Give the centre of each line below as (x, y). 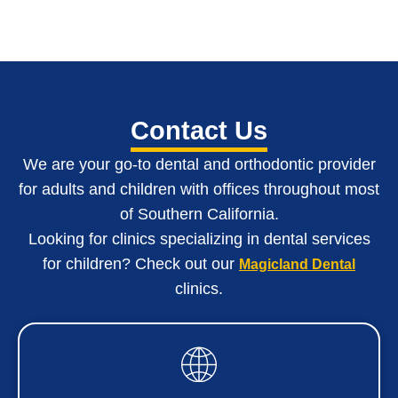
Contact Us (199, 131)
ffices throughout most (301, 189)
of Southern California (197, 214)
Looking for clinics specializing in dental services (199, 239)
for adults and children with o (120, 189)
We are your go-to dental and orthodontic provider (199, 164)
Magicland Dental (297, 264)
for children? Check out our (141, 264)
